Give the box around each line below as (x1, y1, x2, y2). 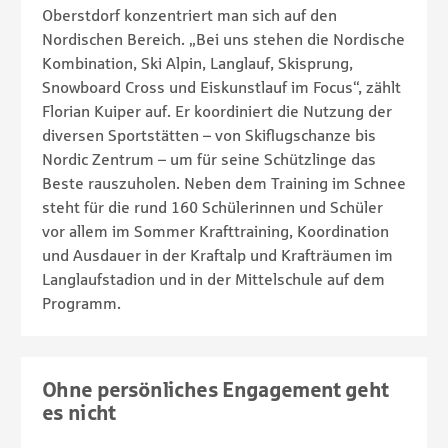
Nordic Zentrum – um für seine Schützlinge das (42, 149, 376, 168)
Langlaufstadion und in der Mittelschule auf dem (42, 269, 385, 288)
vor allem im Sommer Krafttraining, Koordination (42, 221, 389, 240)
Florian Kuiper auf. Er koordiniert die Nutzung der (42, 101, 392, 120)
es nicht (42, 400, 116, 424)
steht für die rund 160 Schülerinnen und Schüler (42, 197, 383, 216)
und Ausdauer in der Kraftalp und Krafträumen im (42, 245, 393, 264)
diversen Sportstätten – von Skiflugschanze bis (42, 125, 376, 144)
